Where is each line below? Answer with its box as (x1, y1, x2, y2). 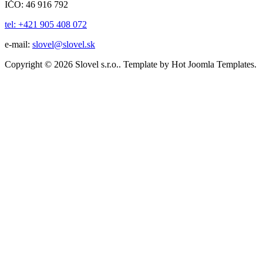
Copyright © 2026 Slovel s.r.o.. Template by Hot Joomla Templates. (5, 59, 257, 69)
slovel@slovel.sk (32, 39, 95, 49)
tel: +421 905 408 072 (5, 19, 87, 29)
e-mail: (5, 39, 32, 49)
